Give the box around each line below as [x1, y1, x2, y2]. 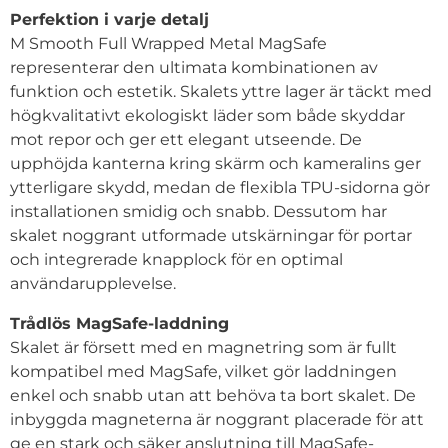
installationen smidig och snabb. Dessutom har [10, 201, 387, 221]
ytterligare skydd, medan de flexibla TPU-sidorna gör [10, 177, 430, 197]
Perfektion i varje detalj [10, 9, 209, 29]
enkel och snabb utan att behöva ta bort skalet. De [10, 385, 416, 405]
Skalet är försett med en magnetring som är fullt [10, 337, 397, 357]
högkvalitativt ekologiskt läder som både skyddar [10, 105, 405, 125]
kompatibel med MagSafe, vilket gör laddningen [10, 361, 397, 381]
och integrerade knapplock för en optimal [10, 249, 343, 269]
